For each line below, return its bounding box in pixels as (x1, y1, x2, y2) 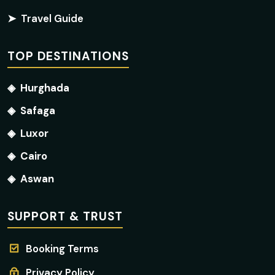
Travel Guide (21, 12, 83, 25)
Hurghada (20, 81, 69, 95)
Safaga (20, 104, 55, 117)
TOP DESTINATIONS (7, 48, 129, 64)
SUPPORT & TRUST (7, 209, 123, 224)
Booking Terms (26, 242, 99, 255)
